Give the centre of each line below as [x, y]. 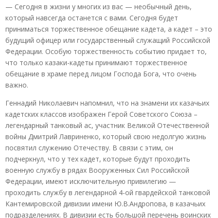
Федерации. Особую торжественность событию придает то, [106, 51]
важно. [17, 85]
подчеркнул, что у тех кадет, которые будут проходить [98, 159]
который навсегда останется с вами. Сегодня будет [92, 18]
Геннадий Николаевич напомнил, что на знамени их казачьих [108, 103]
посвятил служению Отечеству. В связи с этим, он [90, 148]
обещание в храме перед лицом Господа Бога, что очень [101, 74]
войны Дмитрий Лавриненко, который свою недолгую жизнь [106, 136]
